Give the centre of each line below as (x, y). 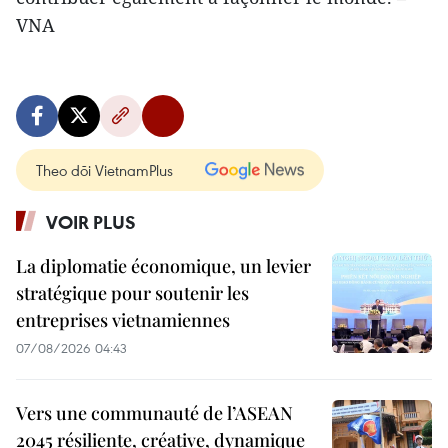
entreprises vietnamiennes (123, 320)
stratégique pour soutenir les (132, 293)
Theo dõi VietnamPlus (104, 170)
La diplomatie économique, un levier (163, 266)
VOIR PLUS (91, 222)
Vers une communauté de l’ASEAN (154, 413)
